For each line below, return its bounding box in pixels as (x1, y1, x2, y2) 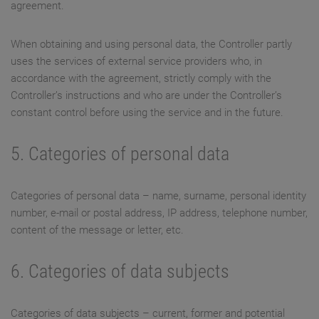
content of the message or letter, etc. (11, 224, 184, 237)
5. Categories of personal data (11, 143, 229, 165)
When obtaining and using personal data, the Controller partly (11, 38, 292, 51)
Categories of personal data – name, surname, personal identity (11, 189, 306, 203)
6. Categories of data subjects (11, 261, 229, 283)
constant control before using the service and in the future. (11, 106, 283, 120)
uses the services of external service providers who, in (11, 55, 262, 68)
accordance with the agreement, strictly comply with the (11, 72, 271, 85)
